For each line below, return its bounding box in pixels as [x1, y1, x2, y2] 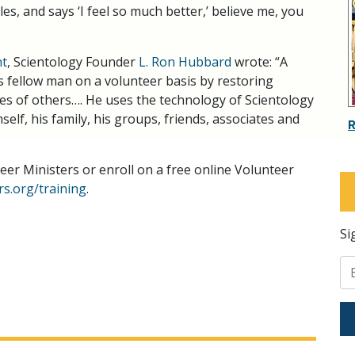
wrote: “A [231, 53, 288, 71]
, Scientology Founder [7, 53, 136, 71]
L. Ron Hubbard [136, 53, 231, 71]
